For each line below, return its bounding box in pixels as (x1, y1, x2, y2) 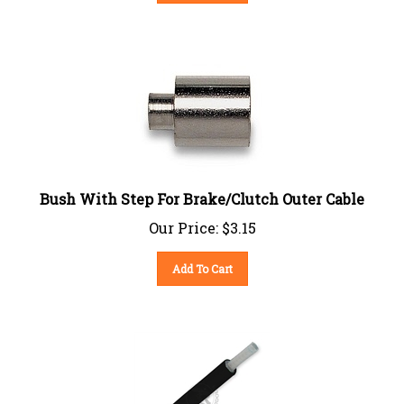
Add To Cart (171, 253, 233, 269)
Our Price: (148, 210, 218, 230)
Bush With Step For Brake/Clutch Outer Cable (40, 181, 364, 201)
